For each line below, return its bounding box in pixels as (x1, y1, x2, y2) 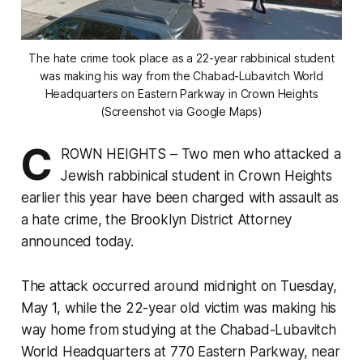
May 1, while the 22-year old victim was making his (20, 300, 337, 317)
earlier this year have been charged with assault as (20, 190, 340, 207)
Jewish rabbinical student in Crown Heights (61, 168, 332, 185)
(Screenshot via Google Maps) (100, 105, 263, 119)
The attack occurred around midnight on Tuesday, (20, 278, 337, 295)
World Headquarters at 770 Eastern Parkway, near (20, 344, 340, 361)
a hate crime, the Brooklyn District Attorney (20, 211, 293, 228)
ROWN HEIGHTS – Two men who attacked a (61, 146, 341, 163)
